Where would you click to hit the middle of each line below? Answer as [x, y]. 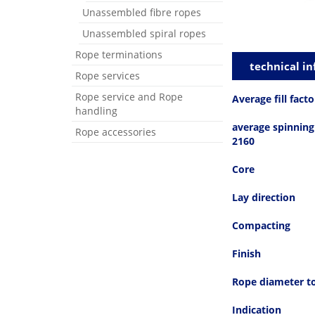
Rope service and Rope [129, 97]
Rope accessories [116, 132]
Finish [246, 254]
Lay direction [264, 198]
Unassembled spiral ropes [144, 33]
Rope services [108, 76]
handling [96, 111]
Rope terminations [119, 54]
